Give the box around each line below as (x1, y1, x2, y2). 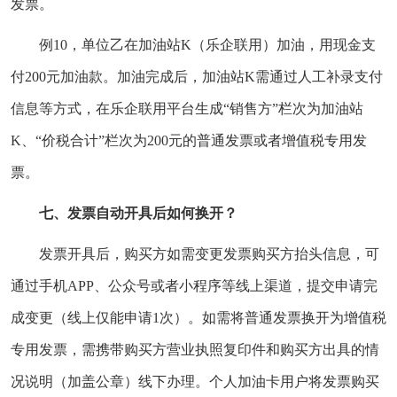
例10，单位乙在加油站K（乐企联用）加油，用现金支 (39, 36, 376, 52)
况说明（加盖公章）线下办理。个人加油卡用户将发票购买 (11, 373, 379, 389)
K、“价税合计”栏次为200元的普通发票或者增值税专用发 (11, 132, 367, 148)
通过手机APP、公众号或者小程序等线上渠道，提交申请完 (11, 277, 378, 293)
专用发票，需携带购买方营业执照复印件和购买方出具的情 (11, 341, 379, 357)
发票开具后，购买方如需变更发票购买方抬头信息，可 (39, 245, 379, 261)
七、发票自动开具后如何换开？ (39, 205, 237, 221)
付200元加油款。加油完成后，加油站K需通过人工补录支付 (11, 68, 383, 84)
